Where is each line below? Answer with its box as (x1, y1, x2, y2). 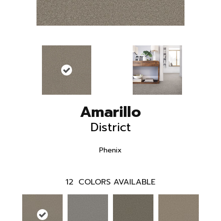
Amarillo (80, 101, 141, 124)
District (90, 118, 131, 137)
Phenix (99, 145, 122, 156)
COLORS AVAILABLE (78, 176, 155, 188)
